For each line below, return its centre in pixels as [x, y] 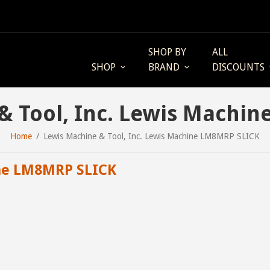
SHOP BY [167, 52]
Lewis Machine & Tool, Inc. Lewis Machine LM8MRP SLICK [152, 136]
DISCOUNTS [238, 67]
